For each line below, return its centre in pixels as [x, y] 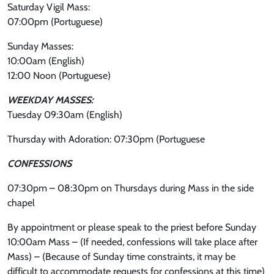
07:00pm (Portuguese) [55, 22]
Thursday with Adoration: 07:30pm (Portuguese [106, 139]
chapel [21, 203]
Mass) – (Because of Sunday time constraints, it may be [121, 257]
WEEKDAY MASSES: [50, 100]
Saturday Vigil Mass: [49, 7]
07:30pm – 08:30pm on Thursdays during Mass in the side [131, 188]
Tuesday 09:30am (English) [65, 115]
